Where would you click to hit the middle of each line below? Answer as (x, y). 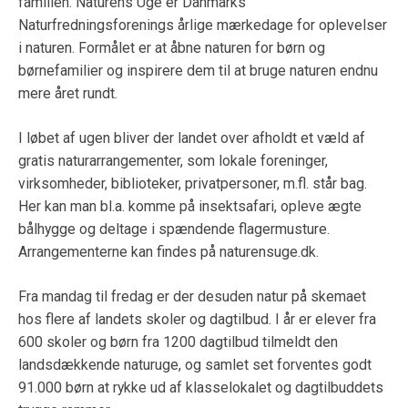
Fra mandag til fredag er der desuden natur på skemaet (192, 296)
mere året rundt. (68, 94)
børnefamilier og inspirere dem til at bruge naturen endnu (198, 71)
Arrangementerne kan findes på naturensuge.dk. (168, 252)
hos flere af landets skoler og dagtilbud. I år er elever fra (197, 319)
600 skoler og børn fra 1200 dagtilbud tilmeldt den (178, 342)
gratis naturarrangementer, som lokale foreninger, (173, 161)
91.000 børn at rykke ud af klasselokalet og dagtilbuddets (201, 387)
